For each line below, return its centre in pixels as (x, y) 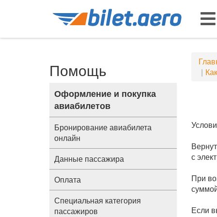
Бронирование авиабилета (103, 127)
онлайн (67, 138)
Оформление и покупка (105, 93)
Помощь (78, 70)
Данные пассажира (89, 159)
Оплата (68, 179)
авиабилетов (82, 106)
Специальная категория (98, 200)
